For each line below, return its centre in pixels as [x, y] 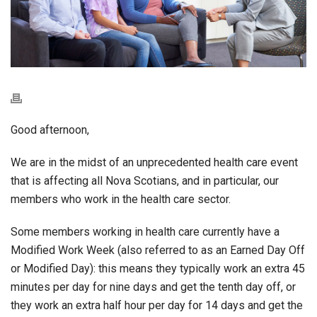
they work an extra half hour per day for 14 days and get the [157, 305]
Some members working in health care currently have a [145, 231]
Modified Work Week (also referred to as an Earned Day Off [158, 250]
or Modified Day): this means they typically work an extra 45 [158, 268]
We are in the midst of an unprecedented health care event [154, 162]
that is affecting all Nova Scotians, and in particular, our [145, 180]
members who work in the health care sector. [121, 199]
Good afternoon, [50, 129]
